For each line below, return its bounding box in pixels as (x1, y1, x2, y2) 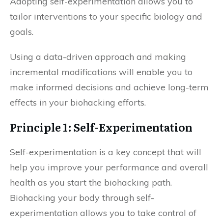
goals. (10, 26, 33, 37)
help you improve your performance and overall (10, 162, 208, 173)
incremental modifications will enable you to (10, 66, 192, 78)
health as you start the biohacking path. (10, 177, 172, 188)
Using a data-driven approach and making (10, 51, 186, 62)
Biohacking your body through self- (10, 192, 154, 203)
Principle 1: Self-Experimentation (10, 119, 192, 135)
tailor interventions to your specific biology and (10, 11, 202, 22)
